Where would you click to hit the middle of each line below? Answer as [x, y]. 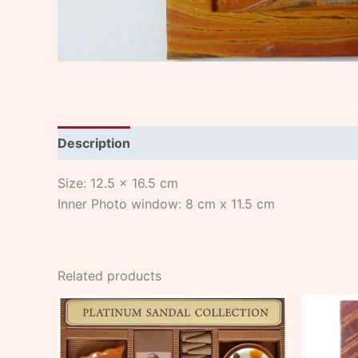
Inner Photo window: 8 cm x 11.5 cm [166, 204]
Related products [109, 276]
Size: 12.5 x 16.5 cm [118, 183]
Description [94, 143]
